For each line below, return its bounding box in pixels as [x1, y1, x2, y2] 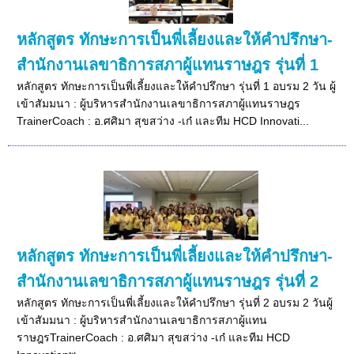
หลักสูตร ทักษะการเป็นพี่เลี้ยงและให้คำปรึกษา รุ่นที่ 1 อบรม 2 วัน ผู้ [17, 79, 337, 92]
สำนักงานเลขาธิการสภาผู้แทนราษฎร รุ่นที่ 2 [17, 272, 319, 290]
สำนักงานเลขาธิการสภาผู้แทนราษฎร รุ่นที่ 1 [17, 55, 319, 73]
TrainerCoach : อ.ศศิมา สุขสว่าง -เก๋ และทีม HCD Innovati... [17, 114, 310, 127]
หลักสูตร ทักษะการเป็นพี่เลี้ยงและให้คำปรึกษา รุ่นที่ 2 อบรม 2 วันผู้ [17, 296, 333, 309]
